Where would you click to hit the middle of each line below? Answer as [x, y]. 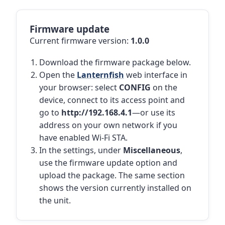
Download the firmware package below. [115, 63]
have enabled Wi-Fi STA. [83, 138]
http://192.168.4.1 [96, 113]
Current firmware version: [80, 41]
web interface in [155, 75]
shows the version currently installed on [115, 188]
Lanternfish [100, 75]
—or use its [153, 113]
